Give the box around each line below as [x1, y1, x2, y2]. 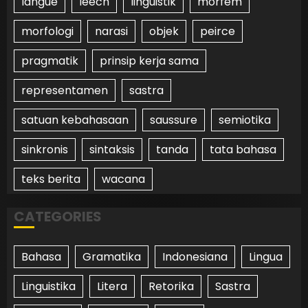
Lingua [249, 248, 283, 265]
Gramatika [82, 248, 141, 265]
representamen [21, 82, 108, 98]
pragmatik [21, 52, 78, 69]
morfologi [21, 23, 74, 39]
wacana [102, 170, 145, 187]
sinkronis [21, 141, 68, 157]
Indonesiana [162, 248, 228, 265]
